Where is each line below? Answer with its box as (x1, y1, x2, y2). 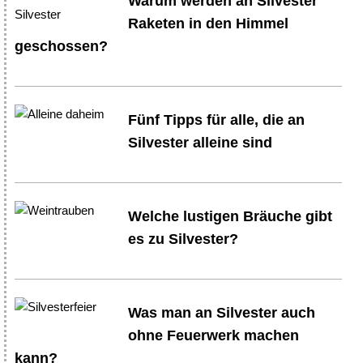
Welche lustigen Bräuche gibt (128, 207, 333, 224)
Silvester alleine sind (128, 134, 273, 151)
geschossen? (15, 37, 108, 54)
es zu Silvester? (128, 230, 239, 247)
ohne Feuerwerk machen (128, 327, 300, 344)
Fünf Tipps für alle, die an (128, 111, 305, 128)
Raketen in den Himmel (128, 15, 289, 32)
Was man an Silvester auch (128, 304, 316, 321)
